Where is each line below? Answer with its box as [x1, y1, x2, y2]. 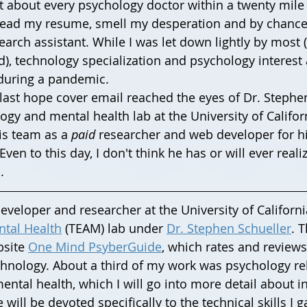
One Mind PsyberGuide [28, 238, 162, 255]
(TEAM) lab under [62, 219, 167, 236]
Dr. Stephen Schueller [167, 219, 291, 236]
